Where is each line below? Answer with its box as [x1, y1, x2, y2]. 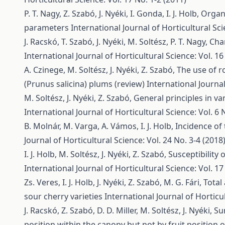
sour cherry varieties [24, 191, 104, 202]
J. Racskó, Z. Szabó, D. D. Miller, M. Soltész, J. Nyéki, [24, 205, 214, 216]
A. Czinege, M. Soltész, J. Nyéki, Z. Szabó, [24, 64, 177, 75]
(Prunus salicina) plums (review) [24, 78, 147, 89]
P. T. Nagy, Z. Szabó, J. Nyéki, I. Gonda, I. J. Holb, [24, 8, 201, 19]
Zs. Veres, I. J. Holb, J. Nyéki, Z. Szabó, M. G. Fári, [24, 177, 203, 188]
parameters [24, 22, 71, 33]
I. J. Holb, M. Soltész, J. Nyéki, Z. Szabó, [24, 149, 168, 160]
